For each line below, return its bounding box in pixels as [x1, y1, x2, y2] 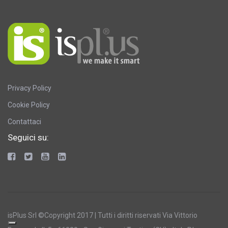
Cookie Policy [8, 101, 50, 109]
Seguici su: [8, 132, 49, 143]
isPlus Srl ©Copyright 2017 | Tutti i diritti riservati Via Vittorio [8, 211, 197, 220]
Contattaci [8, 118, 41, 126]
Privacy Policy [8, 84, 51, 93]
